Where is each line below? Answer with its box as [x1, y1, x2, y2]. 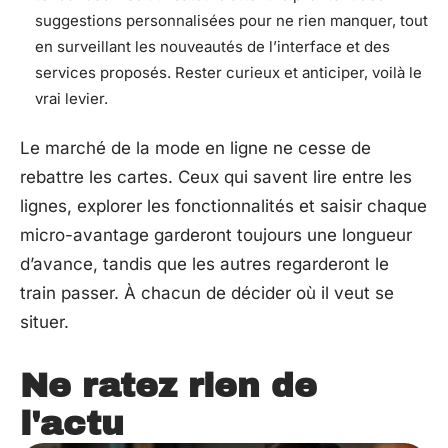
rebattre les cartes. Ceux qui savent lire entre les [20, 167, 412, 187]
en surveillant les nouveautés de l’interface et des [35, 36, 390, 56]
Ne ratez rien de [20, 367, 317, 404]
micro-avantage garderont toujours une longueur [20, 225, 412, 245]
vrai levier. [35, 88, 108, 108]
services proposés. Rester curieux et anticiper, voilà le [35, 62, 422, 82]
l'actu [20, 405, 124, 442]
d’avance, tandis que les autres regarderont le [20, 254, 389, 274]
